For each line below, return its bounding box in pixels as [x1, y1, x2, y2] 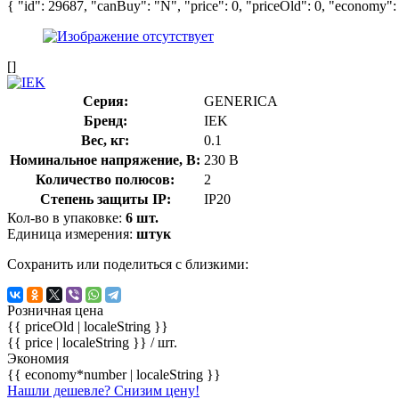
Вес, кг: [81, 132, 129, 148]
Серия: [82, 93, 128, 109]
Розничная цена [7, 302, 103, 318]
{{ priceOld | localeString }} [7, 318, 168, 334]
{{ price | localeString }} [7, 334, 151, 350]
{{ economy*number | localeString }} [7, 366, 221, 382]
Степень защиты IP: [39, 191, 171, 207]
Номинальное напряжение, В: [10, 151, 200, 167]
